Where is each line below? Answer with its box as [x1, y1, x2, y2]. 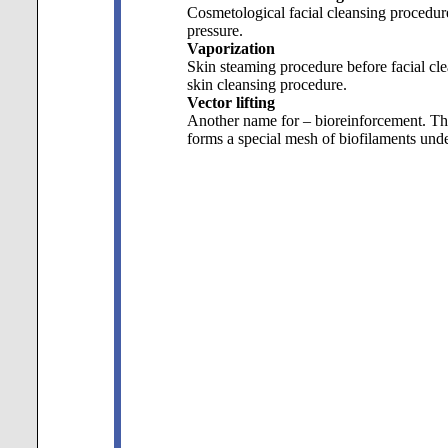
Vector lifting [186, 94, 275, 111]
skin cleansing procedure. [186, 76, 347, 93]
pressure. [186, 22, 243, 39]
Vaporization [186, 40, 275, 57]
